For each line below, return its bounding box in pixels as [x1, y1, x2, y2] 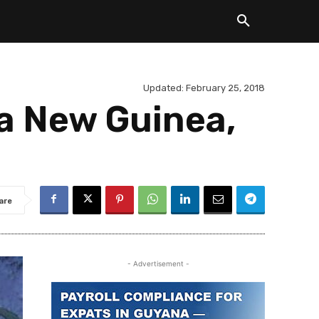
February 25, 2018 [186, 83, 265, 94]
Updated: [143, 83, 184, 94]
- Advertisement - [127, 259, 189, 268]
